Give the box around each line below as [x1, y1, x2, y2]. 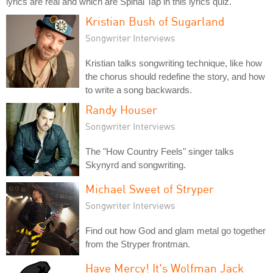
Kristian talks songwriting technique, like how [85, 57, 262, 68]
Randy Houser [85, 102, 157, 116]
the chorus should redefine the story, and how [85, 71, 265, 82]
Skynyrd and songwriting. [85, 159, 186, 170]
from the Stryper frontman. [85, 238, 190, 249]
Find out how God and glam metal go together [85, 225, 266, 236]
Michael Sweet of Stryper [85, 181, 214, 196]
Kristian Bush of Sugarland [85, 13, 224, 28]
